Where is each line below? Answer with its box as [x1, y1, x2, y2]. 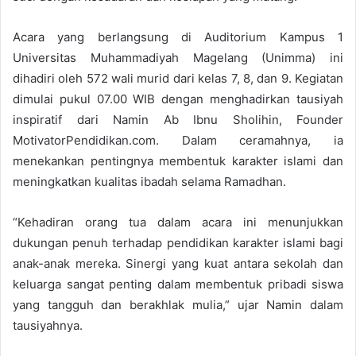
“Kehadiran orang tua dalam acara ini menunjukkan [13, 214, 343, 230]
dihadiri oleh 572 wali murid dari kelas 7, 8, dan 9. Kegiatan [13, 70, 343, 86]
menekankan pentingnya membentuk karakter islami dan [13, 153, 343, 168]
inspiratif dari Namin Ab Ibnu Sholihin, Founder [13, 111, 343, 127]
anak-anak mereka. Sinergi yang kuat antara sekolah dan [13, 255, 343, 271]
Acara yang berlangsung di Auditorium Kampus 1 [13, 29, 343, 44]
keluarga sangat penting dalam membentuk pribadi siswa [13, 276, 343, 292]
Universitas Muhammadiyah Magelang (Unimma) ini [13, 49, 343, 65]
